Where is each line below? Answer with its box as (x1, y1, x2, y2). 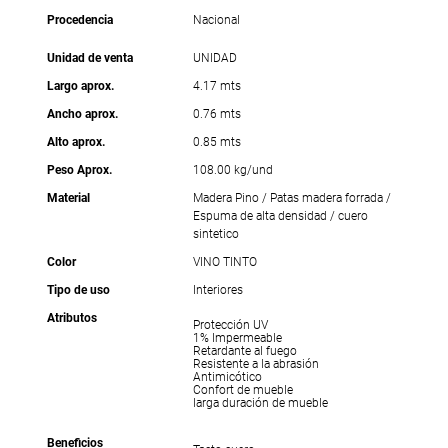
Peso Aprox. (47, 164, 113, 179)
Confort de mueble (192, 384, 293, 399)
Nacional (192, 14, 240, 29)
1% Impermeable (192, 332, 282, 347)
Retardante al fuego (192, 345, 297, 360)
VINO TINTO (192, 256, 257, 271)
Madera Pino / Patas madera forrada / (192, 192, 391, 207)
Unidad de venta (47, 52, 134, 67)
